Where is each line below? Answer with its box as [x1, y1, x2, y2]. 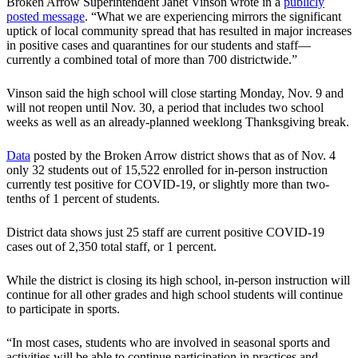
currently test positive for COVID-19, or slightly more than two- [6, 177, 329, 192]
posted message [6, 10, 85, 24]
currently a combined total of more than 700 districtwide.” [6, 53, 297, 67]
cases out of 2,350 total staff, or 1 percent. [6, 240, 217, 254]
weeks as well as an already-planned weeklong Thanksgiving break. [6, 115, 349, 129]
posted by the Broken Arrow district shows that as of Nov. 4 [30, 149, 336, 163]
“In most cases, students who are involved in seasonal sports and [6, 336, 330, 350]
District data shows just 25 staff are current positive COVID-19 [6, 225, 324, 240]
